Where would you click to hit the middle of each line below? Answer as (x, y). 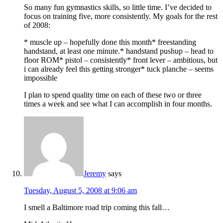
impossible (41, 78)
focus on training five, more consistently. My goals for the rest (121, 16)
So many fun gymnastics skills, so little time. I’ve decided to (118, 7)
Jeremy (95, 174)
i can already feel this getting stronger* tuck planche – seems (119, 69)
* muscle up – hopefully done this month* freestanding (110, 42)
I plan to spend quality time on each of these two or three (113, 95)
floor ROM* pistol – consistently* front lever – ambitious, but (121, 60)
